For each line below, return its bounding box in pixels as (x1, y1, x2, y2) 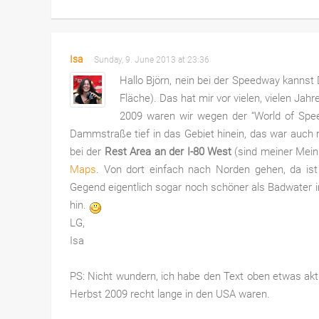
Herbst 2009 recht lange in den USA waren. (69, 287, 270, 300)
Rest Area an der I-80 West (104, 145, 231, 158)
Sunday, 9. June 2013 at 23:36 (93, 54, 214, 65)
